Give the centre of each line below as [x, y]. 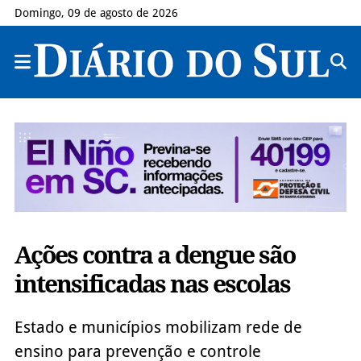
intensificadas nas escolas [152, 284]
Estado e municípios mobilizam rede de [158, 327]
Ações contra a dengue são [154, 255]
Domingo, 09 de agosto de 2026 [96, 13]
